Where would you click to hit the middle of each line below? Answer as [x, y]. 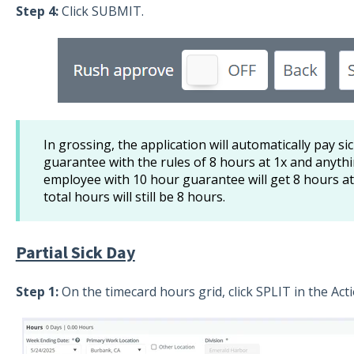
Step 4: [37, 11]
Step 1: [38, 291]
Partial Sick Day [75, 252]
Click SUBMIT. [101, 11]
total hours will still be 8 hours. [134, 197]
